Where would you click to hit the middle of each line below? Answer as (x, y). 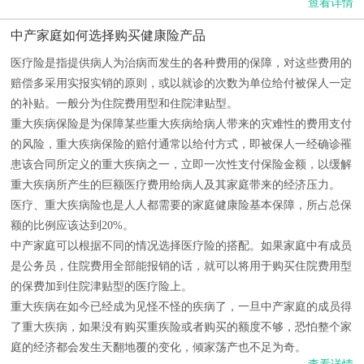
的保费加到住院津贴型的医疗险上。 (102, 286)
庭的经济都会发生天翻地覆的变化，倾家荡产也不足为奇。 (158, 347)
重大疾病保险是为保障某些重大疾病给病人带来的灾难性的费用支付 (181, 124)
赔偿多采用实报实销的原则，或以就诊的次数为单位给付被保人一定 (181, 83)
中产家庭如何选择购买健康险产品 (108, 35)
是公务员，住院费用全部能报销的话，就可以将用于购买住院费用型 (181, 266)
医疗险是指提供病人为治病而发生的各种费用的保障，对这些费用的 (181, 63)
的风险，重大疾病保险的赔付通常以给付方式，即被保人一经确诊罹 (181, 144)
